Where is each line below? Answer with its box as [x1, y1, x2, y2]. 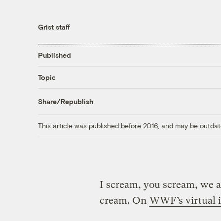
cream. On [99, 194, 149, 206]
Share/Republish [37, 97, 93, 106]
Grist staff [37, 22, 70, 31]
